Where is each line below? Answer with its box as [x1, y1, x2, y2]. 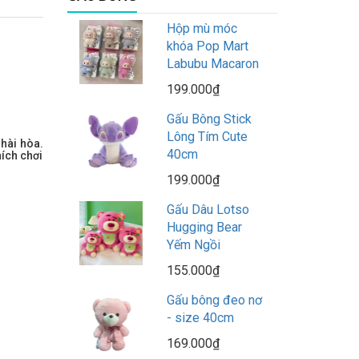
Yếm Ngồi [166, 237, 220, 253]
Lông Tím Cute [166, 129, 248, 145]
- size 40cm [166, 310, 234, 326]
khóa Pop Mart [166, 38, 248, 54]
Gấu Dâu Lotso [166, 202, 249, 218]
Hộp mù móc [166, 21, 237, 37]
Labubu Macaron [166, 56, 259, 72]
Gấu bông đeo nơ [166, 292, 262, 309]
